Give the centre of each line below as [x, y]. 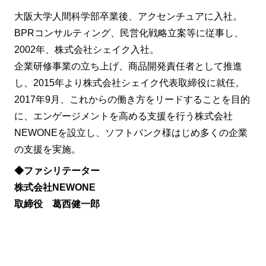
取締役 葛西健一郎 [57, 204]
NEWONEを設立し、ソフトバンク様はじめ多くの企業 [131, 133]
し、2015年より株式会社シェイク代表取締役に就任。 [129, 83]
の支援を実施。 [47, 150]
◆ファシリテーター [57, 171]
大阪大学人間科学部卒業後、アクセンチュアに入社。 [128, 17]
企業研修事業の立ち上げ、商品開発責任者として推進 [128, 66]
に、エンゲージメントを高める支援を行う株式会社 [123, 116]
